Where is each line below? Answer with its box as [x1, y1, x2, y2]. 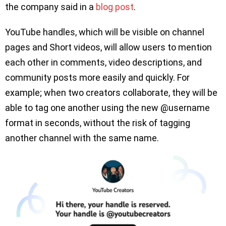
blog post [96, 1, 134, 12]
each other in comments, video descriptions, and [5, 56, 202, 68]
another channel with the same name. [5, 132, 159, 143]
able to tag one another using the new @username [5, 102, 210, 113]
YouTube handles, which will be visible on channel [5, 26, 204, 37]
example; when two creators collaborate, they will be [5, 87, 217, 98]
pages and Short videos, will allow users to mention [5, 41, 212, 52]
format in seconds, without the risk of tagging [5, 117, 190, 128]
